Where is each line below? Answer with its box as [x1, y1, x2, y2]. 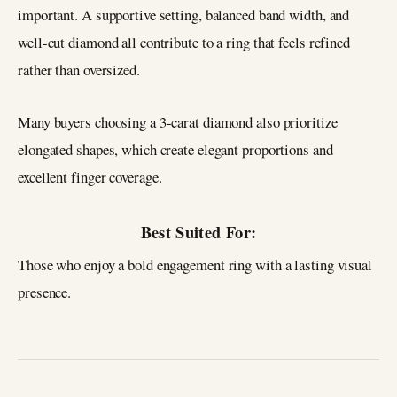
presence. [18, 281, 72, 302]
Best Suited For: [140, 219, 257, 244]
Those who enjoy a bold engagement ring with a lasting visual [18, 253, 372, 275]
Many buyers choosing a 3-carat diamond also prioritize [18, 111, 338, 132]
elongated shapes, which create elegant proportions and [18, 138, 333, 160]
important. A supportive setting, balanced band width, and [18, 4, 350, 26]
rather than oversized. [18, 59, 140, 81]
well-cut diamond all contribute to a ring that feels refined [18, 32, 350, 53]
